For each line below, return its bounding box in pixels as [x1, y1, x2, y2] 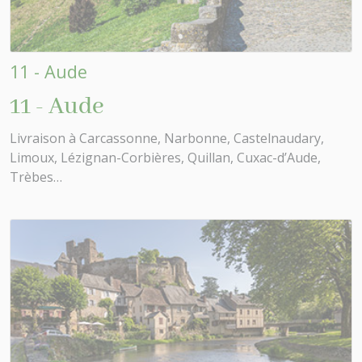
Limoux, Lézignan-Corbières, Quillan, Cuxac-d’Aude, [10, 149, 321, 167]
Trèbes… [10, 168, 62, 187]
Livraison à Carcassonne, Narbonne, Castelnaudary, [10, 129, 324, 148]
